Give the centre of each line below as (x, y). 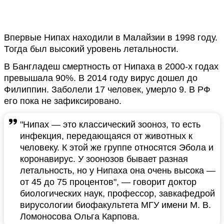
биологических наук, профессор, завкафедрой (117, 193)
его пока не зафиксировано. (63, 101)
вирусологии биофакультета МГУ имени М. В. (115, 205)
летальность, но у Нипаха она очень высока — (118, 170)
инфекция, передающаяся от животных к (106, 136)
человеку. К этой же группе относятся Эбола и (117, 147)
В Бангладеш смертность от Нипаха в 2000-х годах (111, 66)
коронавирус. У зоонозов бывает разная (104, 159)
